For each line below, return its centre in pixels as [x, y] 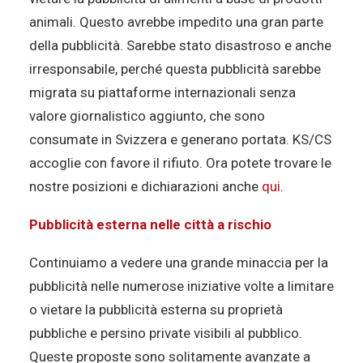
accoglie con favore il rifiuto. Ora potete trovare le [180, 163]
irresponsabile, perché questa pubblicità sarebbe [175, 69]
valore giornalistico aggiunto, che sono [147, 116]
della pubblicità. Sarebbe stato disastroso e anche [180, 45]
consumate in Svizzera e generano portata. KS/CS [180, 139]
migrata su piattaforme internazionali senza [162, 92]
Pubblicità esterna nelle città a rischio [150, 224]
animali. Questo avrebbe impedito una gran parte [176, 22]
